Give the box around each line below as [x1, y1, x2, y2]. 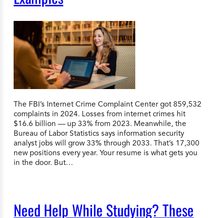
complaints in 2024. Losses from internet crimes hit [14, 109, 185, 118]
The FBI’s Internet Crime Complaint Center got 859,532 [14, 99, 201, 109]
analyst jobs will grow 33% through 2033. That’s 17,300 [14, 138, 200, 147]
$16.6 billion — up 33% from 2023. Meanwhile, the [14, 118, 186, 128]
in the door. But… [14, 157, 73, 167]
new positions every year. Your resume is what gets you [14, 147, 198, 157]
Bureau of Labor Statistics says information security [14, 128, 184, 138]
